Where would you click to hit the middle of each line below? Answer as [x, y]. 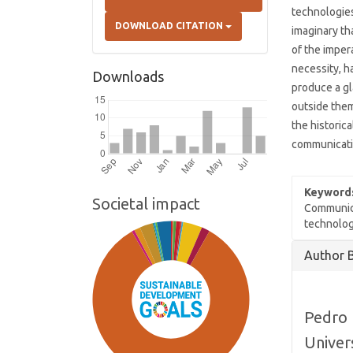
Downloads [128, 76]
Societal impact [146, 204]
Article [320, 249]
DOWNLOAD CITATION [170, 26]
